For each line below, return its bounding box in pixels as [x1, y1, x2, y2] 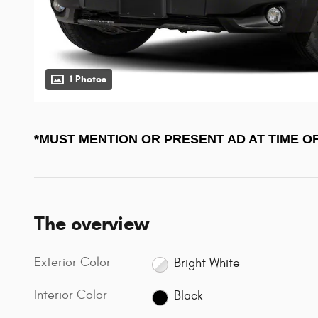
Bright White [173, 255, 240, 270]
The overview [34, 212, 149, 236]
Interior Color [34, 287, 107, 303]
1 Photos [70, 73, 106, 86]
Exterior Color [34, 255, 111, 270]
